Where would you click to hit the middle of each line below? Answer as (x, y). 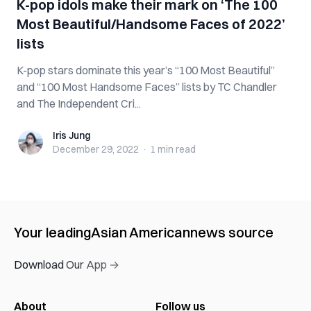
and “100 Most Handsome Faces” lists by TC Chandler (147, 87)
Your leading (52, 232)
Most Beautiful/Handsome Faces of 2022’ (151, 24)
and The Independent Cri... (79, 103)
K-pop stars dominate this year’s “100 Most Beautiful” (146, 70)
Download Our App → (67, 264)
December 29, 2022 (96, 149)
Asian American (141, 232)
